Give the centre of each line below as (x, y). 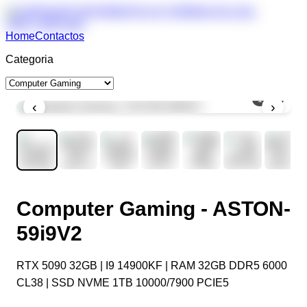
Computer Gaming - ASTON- (153, 209)
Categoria (29, 59)
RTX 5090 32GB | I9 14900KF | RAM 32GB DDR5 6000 (152, 266)
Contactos (60, 36)
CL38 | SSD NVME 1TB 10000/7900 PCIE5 (123, 283)
